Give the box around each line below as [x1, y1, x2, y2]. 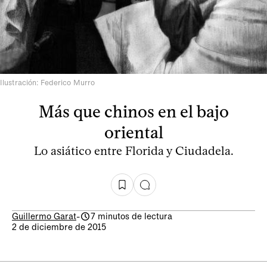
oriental [104, 122, 163, 142]
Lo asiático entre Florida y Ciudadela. [33, 144, 234, 158]
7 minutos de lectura [91, 211, 172, 222]
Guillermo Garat [12, 211, 76, 222]
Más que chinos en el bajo [38, 101, 229, 122]
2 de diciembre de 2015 [12, 222, 106, 232]
